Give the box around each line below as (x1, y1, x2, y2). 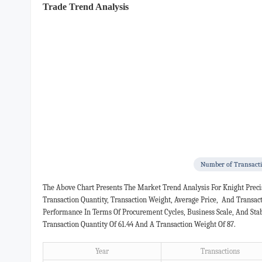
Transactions (200, 247, 240, 256)
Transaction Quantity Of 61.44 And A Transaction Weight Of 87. (43, 220, 237, 229)
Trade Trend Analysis (43, 1, 129, 12)
